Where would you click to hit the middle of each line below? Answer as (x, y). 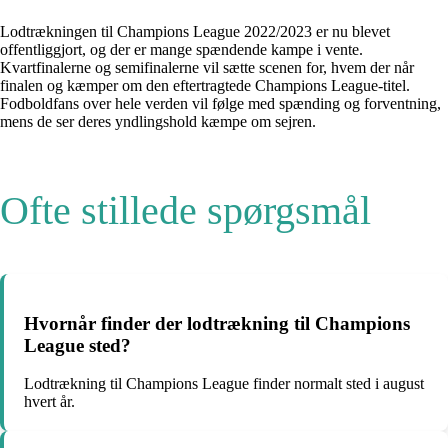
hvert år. (49, 402)
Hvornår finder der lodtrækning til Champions (217, 323)
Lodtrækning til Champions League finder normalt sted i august (224, 384)
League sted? (77, 345)
